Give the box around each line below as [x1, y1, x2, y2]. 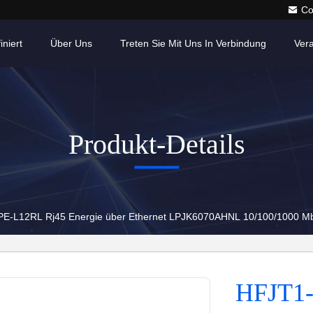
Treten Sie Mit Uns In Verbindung [120, 38, 266, 49]
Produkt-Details [68, 128, 245, 160]
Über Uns [50, 38, 92, 49]
